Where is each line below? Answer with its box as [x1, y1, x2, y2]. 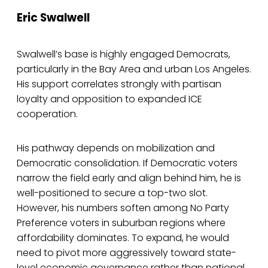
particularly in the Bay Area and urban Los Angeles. [17, 62, 251, 77]
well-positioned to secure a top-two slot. [17, 186, 208, 200]
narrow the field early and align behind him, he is [17, 171, 241, 185]
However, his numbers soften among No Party [17, 201, 229, 215]
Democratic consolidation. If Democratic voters [17, 156, 237, 170]
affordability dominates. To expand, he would [17, 231, 229, 245]
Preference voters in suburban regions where [17, 216, 226, 230]
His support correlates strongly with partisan [17, 77, 221, 92]
